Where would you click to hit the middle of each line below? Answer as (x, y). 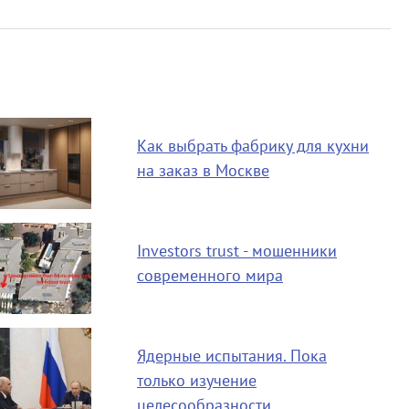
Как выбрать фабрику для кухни (252, 147)
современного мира (210, 276)
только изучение (196, 381)
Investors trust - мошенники (236, 252)
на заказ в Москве (203, 171)
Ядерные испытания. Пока (231, 357)
